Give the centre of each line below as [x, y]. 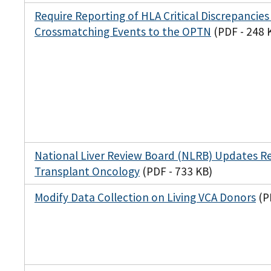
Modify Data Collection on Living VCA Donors [145, 198]
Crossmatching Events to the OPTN [123, 32]
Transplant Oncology [87, 171]
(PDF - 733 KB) [177, 171]
